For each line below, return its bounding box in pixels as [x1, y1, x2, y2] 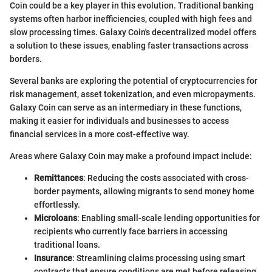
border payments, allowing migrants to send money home [34, 186, 254, 196]
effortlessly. [34, 199, 80, 209]
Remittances [34, 172, 83, 183]
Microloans [34, 212, 77, 223]
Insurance [34, 253, 72, 263]
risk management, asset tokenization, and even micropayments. [10, 89, 256, 99]
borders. [10, 53, 42, 64]
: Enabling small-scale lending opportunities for [77, 212, 260, 223]
